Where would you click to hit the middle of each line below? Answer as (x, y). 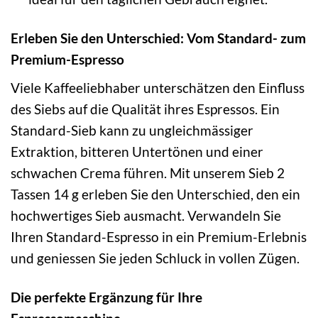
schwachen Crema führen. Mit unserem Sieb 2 (148, 172)
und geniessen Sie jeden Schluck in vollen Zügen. (155, 258)
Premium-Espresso (67, 60)
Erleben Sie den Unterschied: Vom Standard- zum (158, 38)
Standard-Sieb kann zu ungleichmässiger (132, 130)
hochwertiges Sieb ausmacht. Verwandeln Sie (146, 215)
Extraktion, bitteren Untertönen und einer (137, 151)
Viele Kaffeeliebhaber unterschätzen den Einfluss (158, 87)
